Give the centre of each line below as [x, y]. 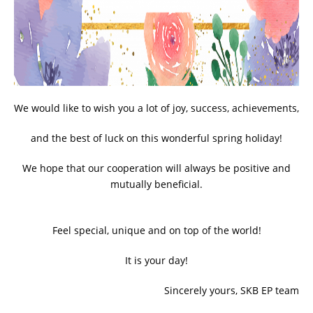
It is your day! [156, 260]
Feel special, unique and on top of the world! [156, 230]
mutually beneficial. [156, 184]
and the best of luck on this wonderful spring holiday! [156, 138]
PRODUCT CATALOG [178, 123]
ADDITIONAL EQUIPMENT [108, 10]
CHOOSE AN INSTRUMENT [178, 76]
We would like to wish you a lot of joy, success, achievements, [156, 108]
